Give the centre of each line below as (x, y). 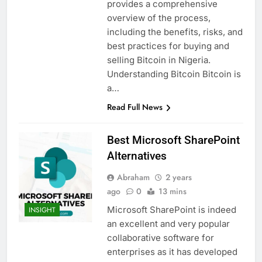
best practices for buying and (168, 46)
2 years (178, 177)
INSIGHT (42, 210)
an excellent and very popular (168, 224)
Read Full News (135, 107)
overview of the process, (158, 18)
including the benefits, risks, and (175, 32)
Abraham (133, 177)
